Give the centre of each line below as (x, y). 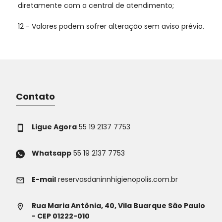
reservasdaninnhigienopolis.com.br (117, 180)
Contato (35, 97)
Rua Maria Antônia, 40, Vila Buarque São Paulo (118, 206)
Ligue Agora (54, 127)
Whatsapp (52, 153)
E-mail (44, 180)
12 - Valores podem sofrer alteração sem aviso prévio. (111, 27)
